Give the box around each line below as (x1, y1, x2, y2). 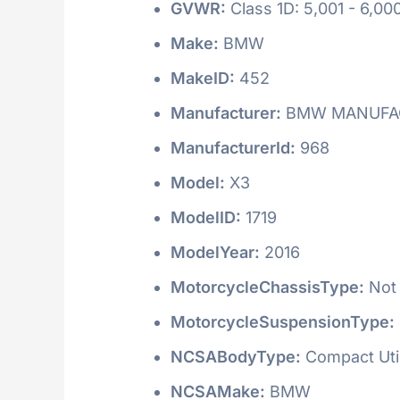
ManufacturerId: (171, 137, 296, 157)
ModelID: (171, 207, 241, 227)
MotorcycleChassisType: (171, 277, 364, 296)
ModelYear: (171, 242, 260, 262)
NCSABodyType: (171, 346, 301, 366)
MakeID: (171, 68, 235, 87)
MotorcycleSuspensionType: (171, 312, 395, 331)
